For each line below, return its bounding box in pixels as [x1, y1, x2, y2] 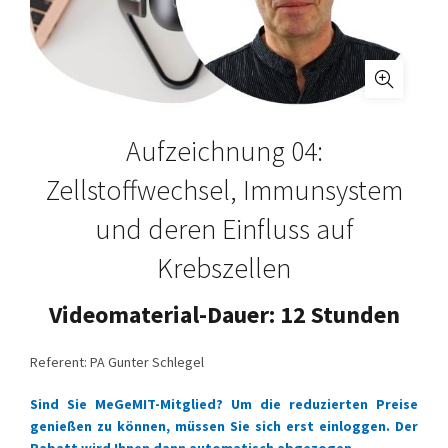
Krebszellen [157, 250, 291, 286]
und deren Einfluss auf [94, 211, 354, 247]
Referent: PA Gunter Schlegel [30, 353, 204, 371]
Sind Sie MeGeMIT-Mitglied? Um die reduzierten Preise [30, 395, 418, 413]
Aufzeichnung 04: [125, 133, 323, 169]
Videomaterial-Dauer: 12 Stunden [48, 299, 400, 330]
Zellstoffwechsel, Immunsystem [45, 172, 403, 208]
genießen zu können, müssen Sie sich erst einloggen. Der [30, 417, 418, 435]
